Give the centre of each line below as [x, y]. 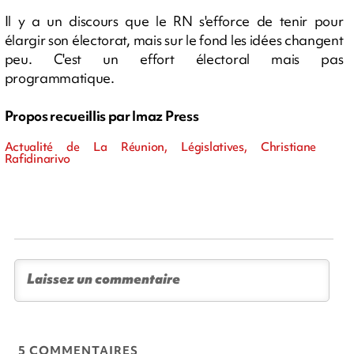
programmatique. [59, 77]
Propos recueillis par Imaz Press [102, 115]
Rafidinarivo [38, 158]
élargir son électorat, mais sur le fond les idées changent [174, 40]
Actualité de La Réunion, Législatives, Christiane [160, 147]
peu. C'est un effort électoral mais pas [174, 58]
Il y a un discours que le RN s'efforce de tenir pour [174, 21]
